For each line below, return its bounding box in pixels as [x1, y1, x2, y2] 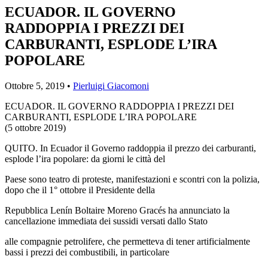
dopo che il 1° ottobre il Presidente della [5, 184, 155, 195]
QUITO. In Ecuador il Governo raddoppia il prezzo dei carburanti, [5, 142, 256, 153]
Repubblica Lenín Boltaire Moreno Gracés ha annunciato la [5, 205, 230, 215]
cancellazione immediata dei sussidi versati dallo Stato [5, 215, 208, 226]
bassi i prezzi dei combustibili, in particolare [5, 246, 169, 257]
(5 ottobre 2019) [5, 122, 66, 133]
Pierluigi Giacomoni [73, 80, 149, 91]
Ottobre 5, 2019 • [5, 80, 73, 91]
